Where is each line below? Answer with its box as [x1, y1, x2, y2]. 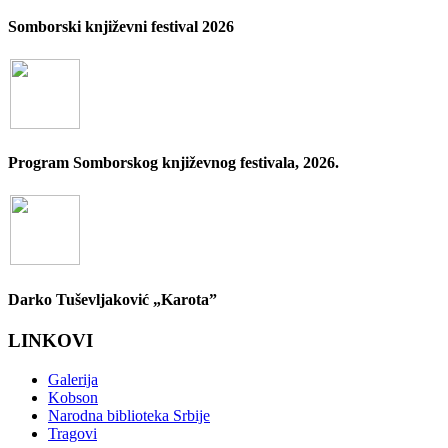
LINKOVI [8, 329, 93, 351]
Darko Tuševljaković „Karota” [8, 290, 217, 308]
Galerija [48, 370, 98, 388]
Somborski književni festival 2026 [8, 17, 234, 35]
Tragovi [48, 424, 97, 442]
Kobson [48, 388, 98, 406]
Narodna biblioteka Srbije [48, 406, 210, 424]
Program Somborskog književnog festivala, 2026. [8, 154, 339, 172]
